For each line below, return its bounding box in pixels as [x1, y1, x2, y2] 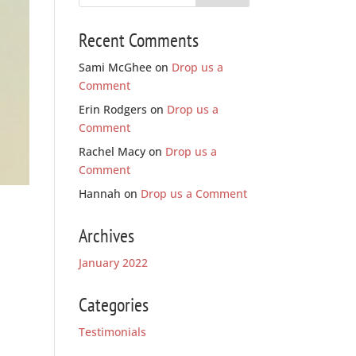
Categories [78, 292, 149, 317]
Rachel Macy [78, 143, 145, 159]
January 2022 [78, 254, 148, 270]
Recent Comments [78, 27, 199, 52]
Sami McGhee [78, 59, 152, 75]
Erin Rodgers [78, 101, 147, 117]
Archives [78, 222, 134, 248]
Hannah [78, 185, 121, 201]
